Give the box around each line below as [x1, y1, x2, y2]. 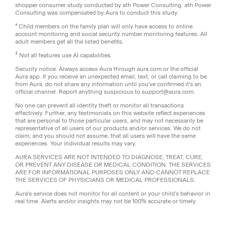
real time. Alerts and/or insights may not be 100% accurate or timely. [15, 197, 197, 205]
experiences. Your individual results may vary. [15, 139, 136, 147]
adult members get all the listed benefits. [15, 37, 124, 45]
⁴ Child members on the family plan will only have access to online [15, 22, 193, 30]
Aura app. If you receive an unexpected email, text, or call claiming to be [15, 72, 207, 80]
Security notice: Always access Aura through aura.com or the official [15, 65, 198, 72]
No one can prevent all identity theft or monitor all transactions [15, 101, 184, 109]
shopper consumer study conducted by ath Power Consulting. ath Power [15, 1, 211, 9]
